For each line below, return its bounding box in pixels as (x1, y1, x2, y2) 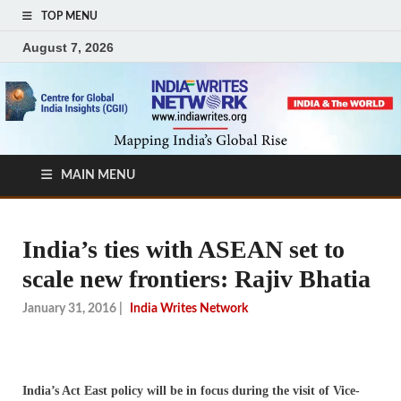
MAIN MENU (61, 169, 135, 183)
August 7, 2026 (22, 39, 114, 55)
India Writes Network (130, 302, 248, 315)
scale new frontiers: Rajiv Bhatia (22, 265, 371, 294)
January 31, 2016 (22, 302, 116, 315)
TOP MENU (41, 11, 98, 21)
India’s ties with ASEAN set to (22, 235, 345, 264)
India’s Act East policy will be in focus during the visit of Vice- (22, 383, 360, 397)
